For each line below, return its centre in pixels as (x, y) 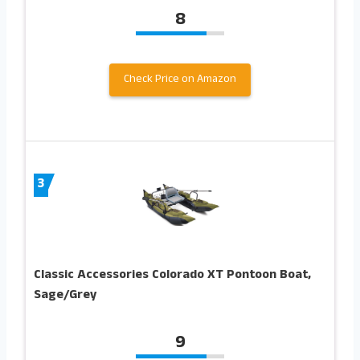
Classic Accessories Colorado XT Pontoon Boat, (172, 276)
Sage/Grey (65, 296)
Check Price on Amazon (180, 80)
